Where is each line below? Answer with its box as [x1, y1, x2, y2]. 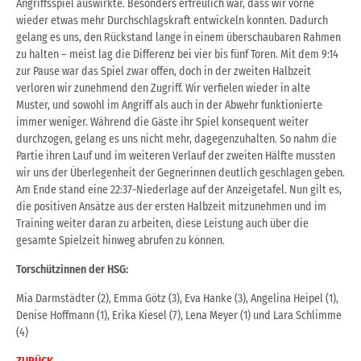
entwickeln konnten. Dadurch [193, 14, 328, 28]
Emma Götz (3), [114, 292, 185, 306]
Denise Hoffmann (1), [16, 309, 112, 323]
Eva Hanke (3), [185, 292, 251, 306]
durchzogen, [16, 132, 75, 147]
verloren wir [16, 81, 74, 96]
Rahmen [303, 31, 341, 45]
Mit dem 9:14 [280, 48, 338, 62]
